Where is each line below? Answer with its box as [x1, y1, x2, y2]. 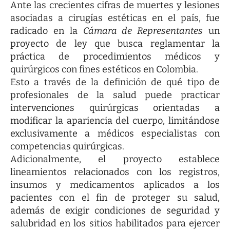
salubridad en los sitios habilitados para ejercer [10, 217, 220, 229]
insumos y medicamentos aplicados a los [10, 179, 220, 190]
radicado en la [10, 25, 83, 36]
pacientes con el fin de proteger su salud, [10, 191, 220, 203]
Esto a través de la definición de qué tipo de [10, 76, 220, 88]
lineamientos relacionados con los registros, [10, 166, 220, 178]
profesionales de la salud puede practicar [10, 89, 220, 101]
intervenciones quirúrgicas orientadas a [10, 102, 220, 113]
